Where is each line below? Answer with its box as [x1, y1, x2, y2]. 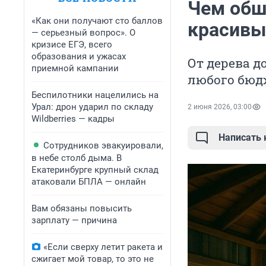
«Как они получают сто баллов [31, 15, 163, 26]
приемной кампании [31, 63, 119, 74]
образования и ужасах [31, 51, 126, 62]
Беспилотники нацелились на [31, 90, 159, 100]
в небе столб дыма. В [31, 153, 122, 163]
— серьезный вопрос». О [31, 27, 135, 38]
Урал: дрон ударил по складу [31, 102, 153, 112]
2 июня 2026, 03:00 [188, 103, 252, 112]
